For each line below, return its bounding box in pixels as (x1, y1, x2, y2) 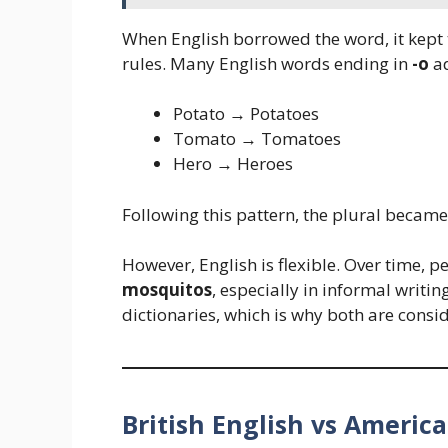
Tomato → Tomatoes (173, 127, 341, 151)
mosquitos (122, 278, 212, 302)
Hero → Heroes (173, 152, 293, 176)
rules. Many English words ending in (122, 51, 412, 75)
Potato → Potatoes (173, 102, 319, 126)
